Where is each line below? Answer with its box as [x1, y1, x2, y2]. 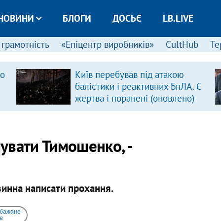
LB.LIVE [162, 12, 193, 24]
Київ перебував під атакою [74, 69, 184, 80]
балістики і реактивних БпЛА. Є [74, 80, 202, 92]
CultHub [165, 38, 198, 50]
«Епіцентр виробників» [61, 38, 154, 50]
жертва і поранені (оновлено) [74, 92, 194, 104]
